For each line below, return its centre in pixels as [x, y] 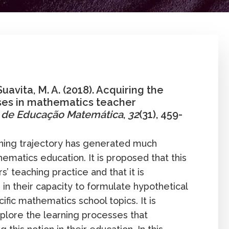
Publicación [39, 60]
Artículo [210, 46]
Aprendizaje [169, 46]
